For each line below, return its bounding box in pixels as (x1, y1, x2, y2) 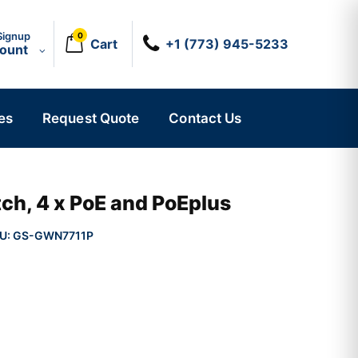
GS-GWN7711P (13, 228, 93, 242)
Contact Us (169, 110, 242, 126)
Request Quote (42, 110, 140, 126)
